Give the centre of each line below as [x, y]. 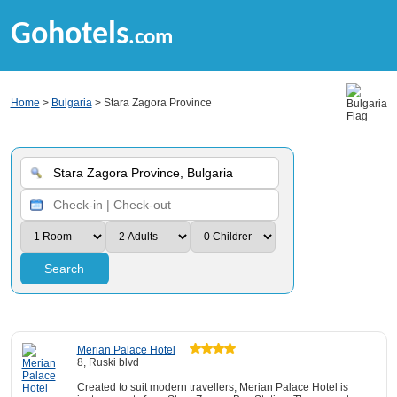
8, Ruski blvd [108, 362]
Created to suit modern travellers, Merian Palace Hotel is [212, 387]
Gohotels [69, 35]
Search [64, 269]
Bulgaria [71, 103]
